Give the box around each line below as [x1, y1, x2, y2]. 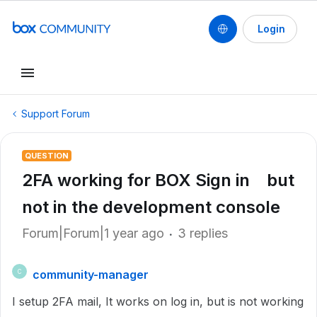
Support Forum [21, 108, 90, 120]
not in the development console [22, 197, 280, 217]
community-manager [33, 267, 149, 282]
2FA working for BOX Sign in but [22, 170, 294, 190]
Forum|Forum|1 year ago [22, 226, 164, 241]
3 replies [178, 226, 228, 241]
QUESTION [25, 151, 69, 161]
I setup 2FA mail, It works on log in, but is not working [12, 294, 304, 309]
